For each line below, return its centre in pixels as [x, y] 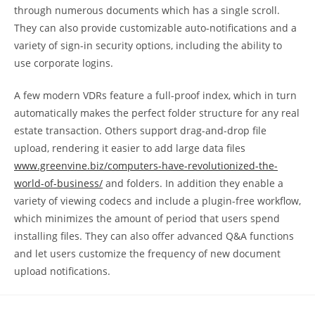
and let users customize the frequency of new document [147, 253]
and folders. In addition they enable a [193, 183]
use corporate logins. [64, 63]
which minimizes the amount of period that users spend [147, 218]
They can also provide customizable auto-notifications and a [155, 28]
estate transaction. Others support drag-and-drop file [140, 130]
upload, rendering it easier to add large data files [130, 148]
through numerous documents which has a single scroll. [147, 10]
